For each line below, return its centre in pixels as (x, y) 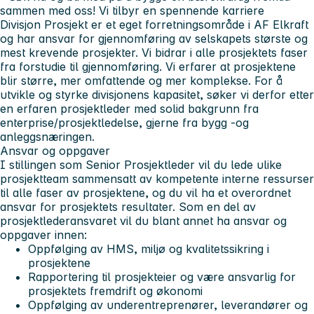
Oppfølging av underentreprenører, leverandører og (168, 305)
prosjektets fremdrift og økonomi (115, 291)
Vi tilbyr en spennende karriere (182, 10)
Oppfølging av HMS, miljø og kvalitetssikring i (149, 248)
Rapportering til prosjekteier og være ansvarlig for (162, 277)
